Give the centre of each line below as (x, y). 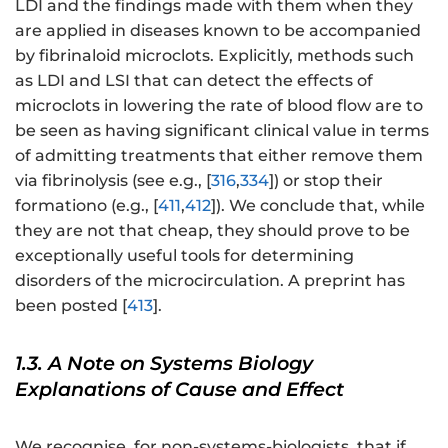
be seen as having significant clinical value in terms (222, 131)
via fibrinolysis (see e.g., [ (113, 181)
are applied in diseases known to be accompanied (218, 31)
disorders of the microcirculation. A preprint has (210, 281)
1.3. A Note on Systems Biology (164, 363)
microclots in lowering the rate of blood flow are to (219, 106)
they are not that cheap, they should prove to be (212, 231)
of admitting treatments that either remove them (219, 156)
